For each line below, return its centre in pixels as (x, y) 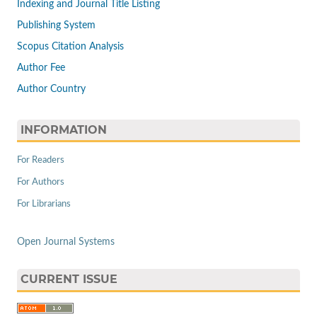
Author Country (51, 89)
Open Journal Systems (65, 242)
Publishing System (56, 25)
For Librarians (44, 204)
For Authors (40, 183)
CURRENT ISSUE (69, 279)
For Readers (40, 161)
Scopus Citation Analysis (70, 46)
